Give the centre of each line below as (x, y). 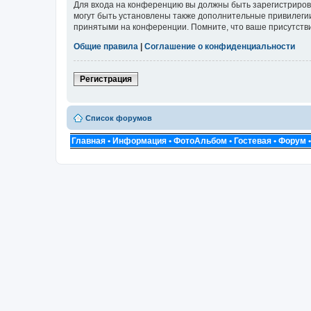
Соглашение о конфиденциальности (220, 46)
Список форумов (119, 118)
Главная (89, 141)
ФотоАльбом (200, 141)
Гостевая (253, 141)
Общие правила (106, 46)
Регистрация (106, 79)
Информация (140, 141)
